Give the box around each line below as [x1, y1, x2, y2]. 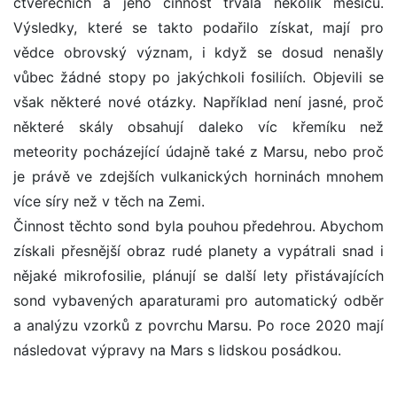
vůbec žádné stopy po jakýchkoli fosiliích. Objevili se [13, 68, 384, 87]
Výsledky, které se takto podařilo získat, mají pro [13, 19, 384, 37]
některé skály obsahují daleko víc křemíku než [13, 118, 384, 136]
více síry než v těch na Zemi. [13, 192, 205, 211]
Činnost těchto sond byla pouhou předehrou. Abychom [13, 217, 384, 236]
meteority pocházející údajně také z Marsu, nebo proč [13, 143, 384, 161]
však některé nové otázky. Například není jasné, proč [13, 93, 384, 112]
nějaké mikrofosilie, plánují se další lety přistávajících [13, 267, 384, 285]
